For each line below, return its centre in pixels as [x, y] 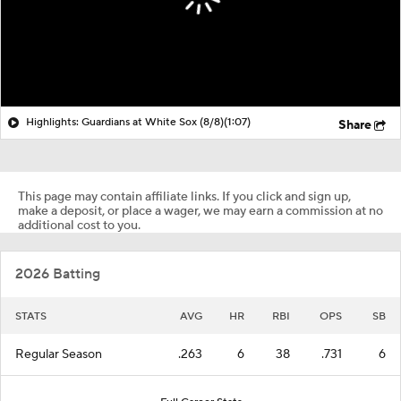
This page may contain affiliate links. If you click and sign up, [184, 196]
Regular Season [59, 354]
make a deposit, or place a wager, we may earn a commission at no [200, 211]
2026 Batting [58, 273]
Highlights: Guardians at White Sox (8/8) [125, 122]
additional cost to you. [79, 225]
